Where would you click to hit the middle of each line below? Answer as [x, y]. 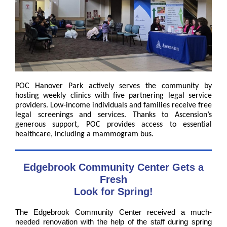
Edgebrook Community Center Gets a [113, 167]
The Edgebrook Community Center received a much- [113, 212]
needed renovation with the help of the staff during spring [113, 222]
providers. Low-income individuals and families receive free [113, 105]
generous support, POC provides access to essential [113, 125]
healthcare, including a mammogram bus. [84, 134]
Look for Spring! [113, 192]
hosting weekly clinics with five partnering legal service [113, 96]
